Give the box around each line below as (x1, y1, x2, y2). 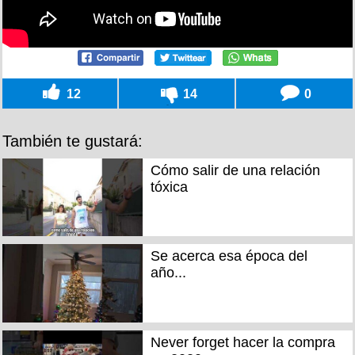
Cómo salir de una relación (150, 162, 320, 178)
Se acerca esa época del (150, 248, 307, 265)
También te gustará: (2, 132, 143, 150)
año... (150, 265, 186, 281)
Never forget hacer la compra (150, 334, 335, 350)
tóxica (150, 178, 188, 195)
